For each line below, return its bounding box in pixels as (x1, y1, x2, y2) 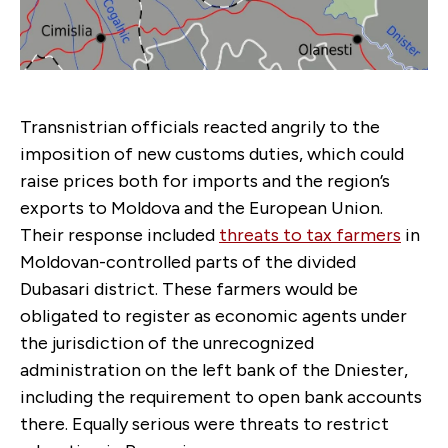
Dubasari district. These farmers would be (20, 278, 358, 301)
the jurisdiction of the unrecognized (20, 332, 314, 355)
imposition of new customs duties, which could (20, 143, 404, 166)
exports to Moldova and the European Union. (20, 197, 383, 220)
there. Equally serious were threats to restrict (20, 413, 389, 436)
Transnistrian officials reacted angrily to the (20, 116, 380, 139)
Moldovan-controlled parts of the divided (20, 251, 356, 274)
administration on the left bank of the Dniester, (20, 359, 408, 382)
